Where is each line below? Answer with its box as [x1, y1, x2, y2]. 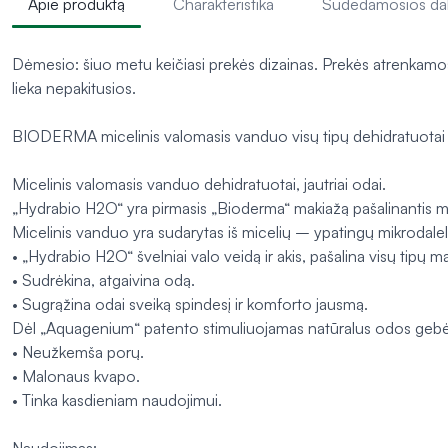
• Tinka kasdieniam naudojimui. [12, 390, 222, 411]
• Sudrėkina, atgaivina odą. [12, 270, 195, 291]
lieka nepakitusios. [12, 78, 136, 99]
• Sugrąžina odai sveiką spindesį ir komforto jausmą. [12, 294, 368, 315]
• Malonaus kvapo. [12, 366, 140, 387]
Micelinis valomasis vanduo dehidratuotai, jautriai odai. [12, 174, 386, 195]
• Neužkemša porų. [12, 342, 144, 363]
